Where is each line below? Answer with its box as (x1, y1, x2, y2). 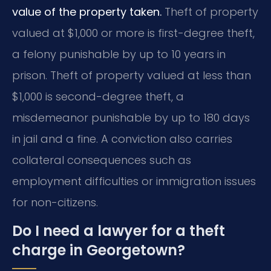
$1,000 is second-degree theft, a (12, 88, 184, 104)
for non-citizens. (12, 194, 98, 210)
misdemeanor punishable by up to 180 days (12, 109, 250, 125)
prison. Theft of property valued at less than (12, 67, 251, 83)
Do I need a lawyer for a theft (12, 220, 225, 241)
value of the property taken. (12, 4, 162, 19)
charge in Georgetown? (12, 240, 185, 260)
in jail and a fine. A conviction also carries (12, 131, 232, 146)
